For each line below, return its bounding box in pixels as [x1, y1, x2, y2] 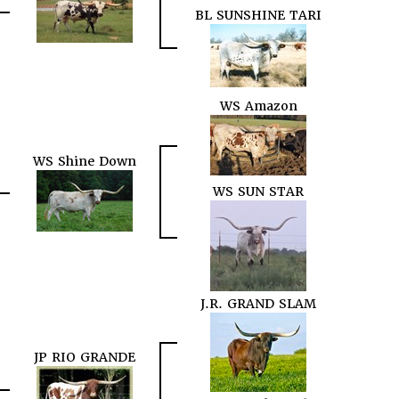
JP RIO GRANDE [34, 349, 135, 366]
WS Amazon [219, 98, 297, 115]
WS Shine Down [33, 153, 136, 170]
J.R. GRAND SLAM [200, 296, 316, 313]
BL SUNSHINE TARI [195, 7, 322, 24]
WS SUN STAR [213, 183, 304, 200]
